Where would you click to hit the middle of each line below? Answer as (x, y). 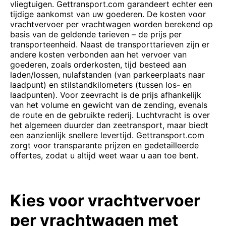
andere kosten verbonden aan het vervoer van (98, 54)
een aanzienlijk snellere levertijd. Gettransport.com (107, 135)
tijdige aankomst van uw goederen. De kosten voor (108, 14)
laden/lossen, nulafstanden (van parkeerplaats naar (107, 75)
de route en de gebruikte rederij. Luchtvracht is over (110, 115)
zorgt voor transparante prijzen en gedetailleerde (104, 145)
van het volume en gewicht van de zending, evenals (109, 105)
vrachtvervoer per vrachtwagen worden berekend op (111, 24)
